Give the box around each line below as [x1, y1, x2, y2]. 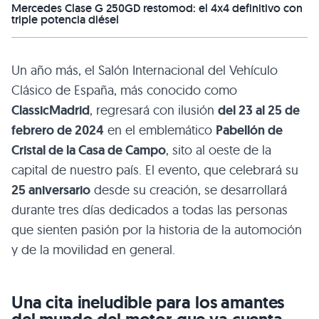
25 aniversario [11, 182, 90, 199]
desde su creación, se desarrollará [90, 182, 287, 199]
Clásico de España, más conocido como [11, 82, 237, 99]
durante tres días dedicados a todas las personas [11, 202, 288, 219]
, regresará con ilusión [90, 102, 218, 119]
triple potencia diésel [11, 12, 119, 28]
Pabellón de [216, 122, 283, 140]
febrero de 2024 [11, 122, 104, 140]
